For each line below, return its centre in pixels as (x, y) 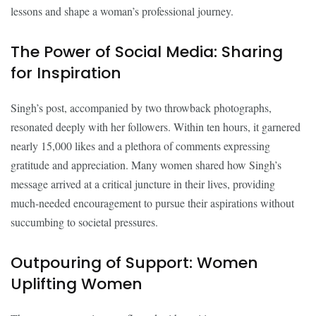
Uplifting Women (77, 284)
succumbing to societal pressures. (84, 222)
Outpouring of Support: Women (134, 263)
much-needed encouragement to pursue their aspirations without (152, 203)
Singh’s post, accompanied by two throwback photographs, (141, 108)
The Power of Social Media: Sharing (147, 52)
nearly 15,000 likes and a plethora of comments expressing (140, 146)
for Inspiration (66, 73)
